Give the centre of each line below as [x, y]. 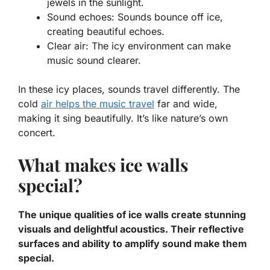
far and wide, [186, 104]
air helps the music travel [98, 104]
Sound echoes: [81, 17]
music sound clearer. [94, 61]
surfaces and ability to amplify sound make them [133, 244]
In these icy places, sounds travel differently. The [129, 89]
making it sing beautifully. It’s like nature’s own [123, 118]
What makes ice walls [103, 165]
